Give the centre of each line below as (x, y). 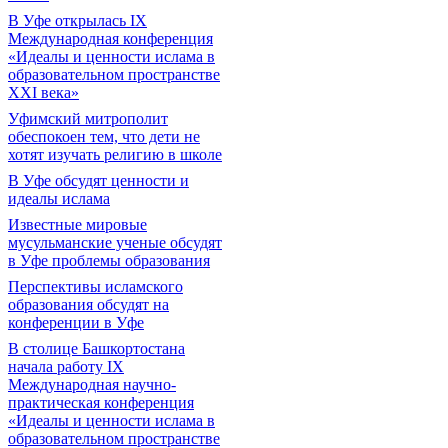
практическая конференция (101, 402)
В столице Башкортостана (96, 348)
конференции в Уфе (76, 322)
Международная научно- (92, 384)
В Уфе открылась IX (77, 20)
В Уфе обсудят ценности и (98, 180)
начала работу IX (66, 366)
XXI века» (43, 92)
